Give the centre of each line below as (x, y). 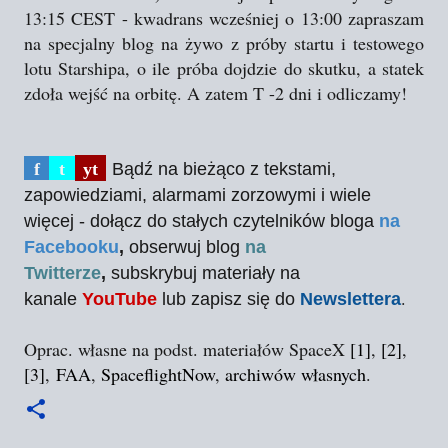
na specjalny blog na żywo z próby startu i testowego (224, 42)
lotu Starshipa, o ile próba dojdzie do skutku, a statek (224, 67)
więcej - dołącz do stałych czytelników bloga (199, 220)
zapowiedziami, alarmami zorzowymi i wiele (197, 194)
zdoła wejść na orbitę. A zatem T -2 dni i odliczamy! (215, 92)
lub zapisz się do (226, 298)
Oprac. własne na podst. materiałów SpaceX (187, 348)
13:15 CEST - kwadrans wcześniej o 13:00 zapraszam (224, 17)
